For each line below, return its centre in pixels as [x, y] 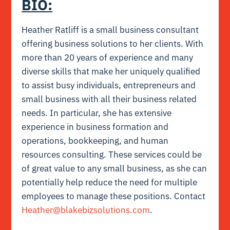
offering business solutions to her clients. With [113, 43]
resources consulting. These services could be [112, 154]
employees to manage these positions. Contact [114, 196]
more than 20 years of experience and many [108, 57]
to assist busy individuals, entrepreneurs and [109, 85]
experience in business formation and [95, 127]
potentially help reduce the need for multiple [110, 182]
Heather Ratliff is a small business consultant [110, 30]
